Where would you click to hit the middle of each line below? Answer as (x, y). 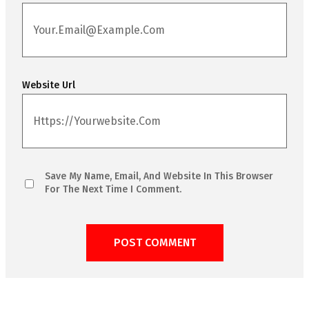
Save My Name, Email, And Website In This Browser (159, 177)
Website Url (49, 86)
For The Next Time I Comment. (113, 190)
